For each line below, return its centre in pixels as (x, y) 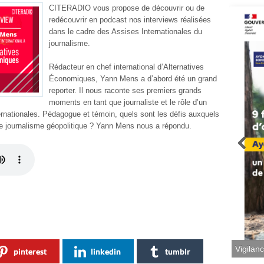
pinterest (30, 251)
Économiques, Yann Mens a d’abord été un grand (133, 79)
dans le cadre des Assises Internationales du (126, 32)
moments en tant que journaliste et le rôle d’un (128, 102)
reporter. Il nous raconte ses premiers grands (125, 90)
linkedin (106, 251)
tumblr (178, 251)
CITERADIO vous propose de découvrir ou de (127, 8)
